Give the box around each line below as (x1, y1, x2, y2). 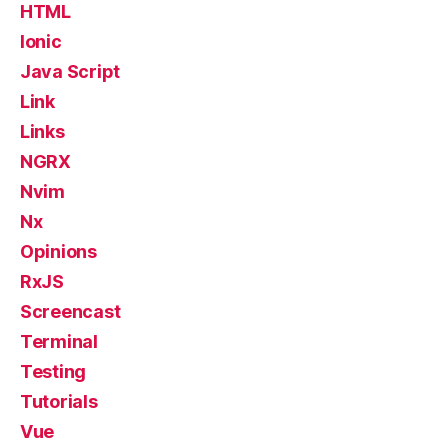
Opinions (20, 241, 97, 263)
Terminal (20, 331, 98, 353)
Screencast (20, 301, 121, 323)
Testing (20, 361, 87, 383)
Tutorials (20, 391, 98, 413)
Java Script (20, 61, 121, 83)
